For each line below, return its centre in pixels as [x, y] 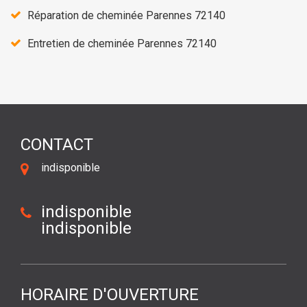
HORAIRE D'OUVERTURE [110, 294]
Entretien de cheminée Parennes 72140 [122, 43]
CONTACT [57, 144]
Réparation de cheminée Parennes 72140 [126, 15]
